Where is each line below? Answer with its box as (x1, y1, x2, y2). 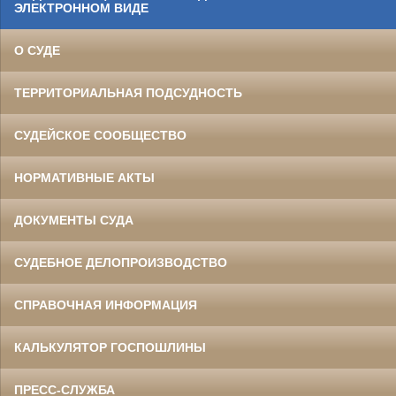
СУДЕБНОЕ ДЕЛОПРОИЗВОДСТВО (14, 255, 227, 270)
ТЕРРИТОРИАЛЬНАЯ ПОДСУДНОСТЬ (14, 86, 242, 101)
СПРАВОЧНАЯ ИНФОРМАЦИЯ (14, 298, 197, 313)
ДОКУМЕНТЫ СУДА (14, 213, 133, 228)
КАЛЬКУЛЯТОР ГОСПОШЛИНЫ (14, 340, 206, 355)
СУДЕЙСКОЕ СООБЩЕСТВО (14, 128, 187, 143)
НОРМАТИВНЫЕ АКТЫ (14, 171, 155, 186)
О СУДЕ (14, 43, 60, 58)
